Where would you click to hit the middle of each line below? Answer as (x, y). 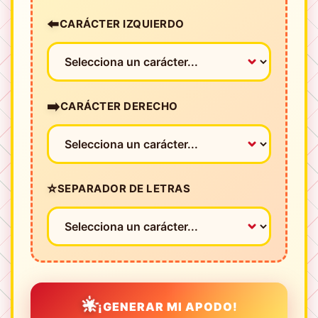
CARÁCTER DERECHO (119, 106)
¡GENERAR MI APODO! (168, 306)
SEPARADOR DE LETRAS (124, 188)
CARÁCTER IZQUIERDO (122, 23)
